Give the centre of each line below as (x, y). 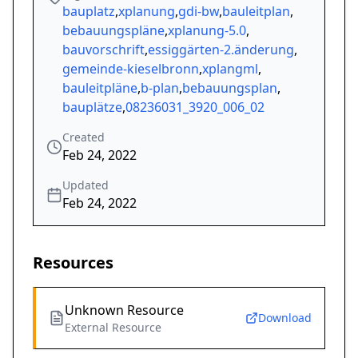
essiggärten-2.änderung (221, 50)
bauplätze (92, 107)
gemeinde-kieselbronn (131, 69)
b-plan (160, 88)
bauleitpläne (100, 88)
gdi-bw (199, 12)
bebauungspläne (113, 31)
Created (84, 137)
